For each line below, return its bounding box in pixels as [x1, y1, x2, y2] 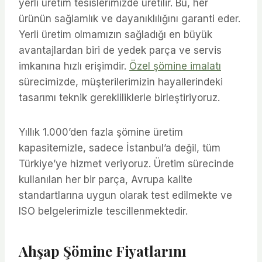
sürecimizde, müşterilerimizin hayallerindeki [19, 75, 223, 88]
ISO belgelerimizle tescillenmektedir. [19, 205, 188, 217]
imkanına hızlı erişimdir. [19, 60, 129, 72]
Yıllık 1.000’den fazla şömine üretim [19, 126, 183, 138]
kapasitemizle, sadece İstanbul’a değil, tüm [19, 142, 220, 154]
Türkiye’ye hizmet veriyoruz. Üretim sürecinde [19, 157, 234, 170]
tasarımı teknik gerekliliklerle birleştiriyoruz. [19, 91, 220, 104]
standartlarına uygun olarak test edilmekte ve [19, 189, 232, 201]
